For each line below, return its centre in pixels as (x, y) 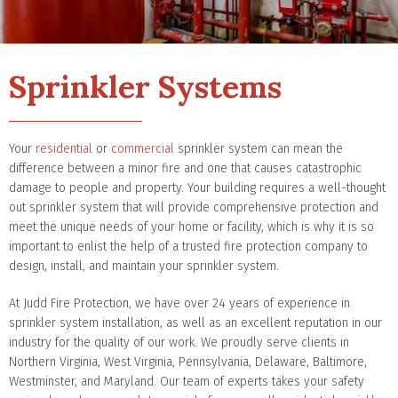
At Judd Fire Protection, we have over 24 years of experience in (179, 303)
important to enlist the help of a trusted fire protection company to (188, 246)
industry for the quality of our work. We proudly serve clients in (179, 342)
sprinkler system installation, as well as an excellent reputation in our (195, 322)
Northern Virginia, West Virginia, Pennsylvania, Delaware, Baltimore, (188, 362)
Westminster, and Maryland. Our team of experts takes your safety (187, 381)
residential (64, 148)
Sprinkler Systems (145, 86)
